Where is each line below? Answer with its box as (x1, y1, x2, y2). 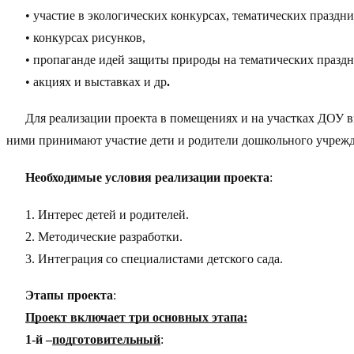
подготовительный (52, 333, 160, 347)
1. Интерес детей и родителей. (25, 207, 189, 221)
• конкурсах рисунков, (25, 30, 145, 44)
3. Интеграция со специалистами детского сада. (25, 251, 283, 265)
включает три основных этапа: (70, 311, 247, 325)
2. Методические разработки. (25, 229, 183, 243)
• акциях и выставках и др (25, 74, 167, 88)
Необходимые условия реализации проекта (25, 170, 269, 184)
